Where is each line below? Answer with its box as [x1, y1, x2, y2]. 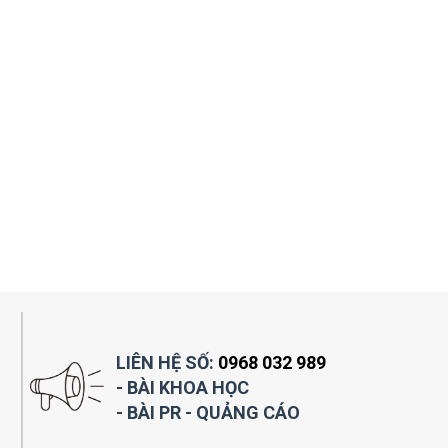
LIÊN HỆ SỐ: [116, 351, 218, 373]
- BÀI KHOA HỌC [116, 376, 249, 398]
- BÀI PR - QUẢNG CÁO [116, 401, 300, 423]
